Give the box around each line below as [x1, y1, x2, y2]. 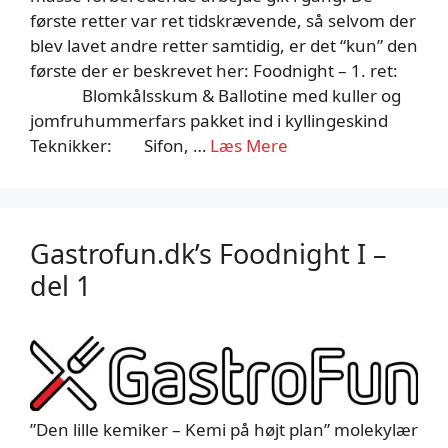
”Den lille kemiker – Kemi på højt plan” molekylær [30, 417, 418, 441]
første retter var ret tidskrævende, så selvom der [30, 8, 416, 32]
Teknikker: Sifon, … [30, 133, 210, 157]
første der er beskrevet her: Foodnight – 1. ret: [30, 58, 398, 82]
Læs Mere [210, 133, 288, 157]
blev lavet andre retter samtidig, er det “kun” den [30, 33, 418, 57]
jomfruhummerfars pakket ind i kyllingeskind [30, 108, 388, 132]
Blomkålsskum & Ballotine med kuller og [30, 83, 401, 107]
